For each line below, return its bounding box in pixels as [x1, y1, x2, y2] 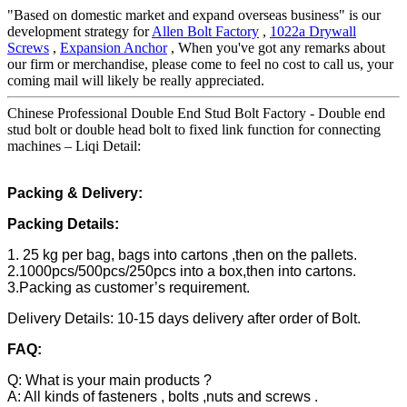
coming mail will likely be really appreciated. [7, 73, 264, 89]
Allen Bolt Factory [152, 24, 259, 40]
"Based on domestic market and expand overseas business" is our [7, 7, 381, 24]
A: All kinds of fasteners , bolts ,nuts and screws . [7, 389, 318, 405]
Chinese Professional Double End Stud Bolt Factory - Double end [7, 105, 385, 122]
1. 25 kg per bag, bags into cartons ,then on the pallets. [7, 247, 357, 263]
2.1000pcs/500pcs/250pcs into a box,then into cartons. [7, 263, 356, 280]
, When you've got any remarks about [167, 40, 385, 56]
